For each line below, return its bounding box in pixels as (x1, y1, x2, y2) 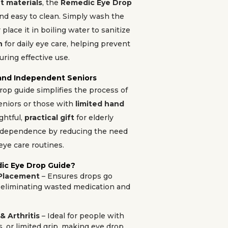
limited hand (75, 99, 124, 108)
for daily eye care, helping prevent (3, 39, 130, 48)
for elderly (74, 113, 113, 122)
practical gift (24, 113, 74, 122)
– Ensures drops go (40, 172, 112, 181)
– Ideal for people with (40, 211, 124, 220)
